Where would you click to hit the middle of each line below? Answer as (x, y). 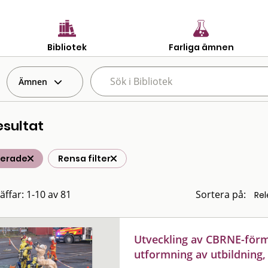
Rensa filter (84, 159)
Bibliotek (67, 47)
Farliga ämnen (201, 47)
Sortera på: (221, 194)
